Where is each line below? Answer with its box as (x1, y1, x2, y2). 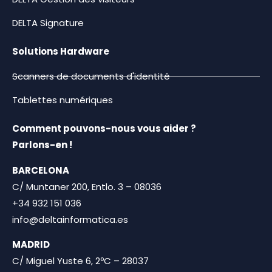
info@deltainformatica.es (12, 212, 128, 226)
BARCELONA (12, 163, 69, 177)
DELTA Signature (12, 16, 84, 29)
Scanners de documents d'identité (12, 70, 170, 83)
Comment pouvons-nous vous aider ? (12, 122, 196, 135)
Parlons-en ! (12, 138, 72, 152)
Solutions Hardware (12, 44, 109, 58)
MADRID (12, 237, 50, 251)
